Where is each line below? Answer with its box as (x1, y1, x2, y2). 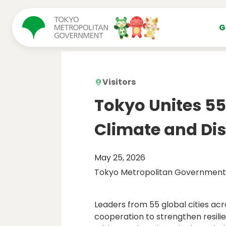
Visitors (102, 76, 136, 88)
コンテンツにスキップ (14, 5, 95, 15)
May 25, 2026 (94, 152, 145, 163)
